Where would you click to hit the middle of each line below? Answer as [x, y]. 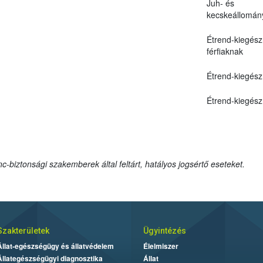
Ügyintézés [165, 230]
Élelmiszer [161, 246]
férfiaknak [225, 51]
